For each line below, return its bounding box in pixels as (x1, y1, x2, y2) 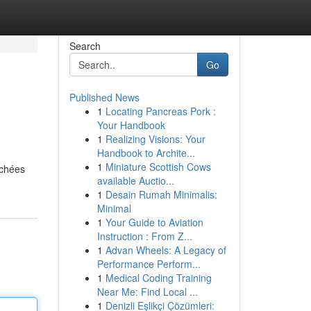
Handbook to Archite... (96, 146, 195, 160)
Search (69, 39, 101, 53)
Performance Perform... (96, 257, 201, 271)
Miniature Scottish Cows (105, 160, 211, 174)
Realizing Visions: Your (105, 132, 205, 146)
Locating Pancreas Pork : (105, 104, 216, 118)
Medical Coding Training (105, 271, 212, 285)
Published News (69, 90, 140, 104)
